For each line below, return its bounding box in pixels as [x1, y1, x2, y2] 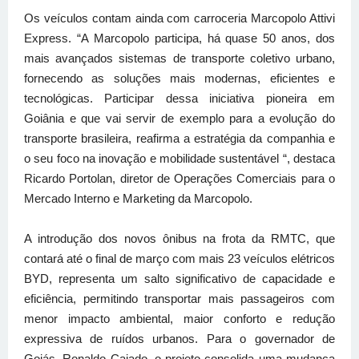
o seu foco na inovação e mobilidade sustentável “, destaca [24, 151, 335, 166]
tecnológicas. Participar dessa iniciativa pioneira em [24, 91, 335, 106]
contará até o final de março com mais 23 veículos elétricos [24, 252, 335, 266]
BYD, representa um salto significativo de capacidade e [24, 272, 335, 286]
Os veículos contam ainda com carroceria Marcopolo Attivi [24, 11, 335, 26]
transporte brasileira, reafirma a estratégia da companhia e [24, 131, 335, 146]
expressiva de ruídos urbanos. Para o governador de [24, 332, 335, 346]
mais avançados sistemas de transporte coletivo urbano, [24, 51, 335, 66]
